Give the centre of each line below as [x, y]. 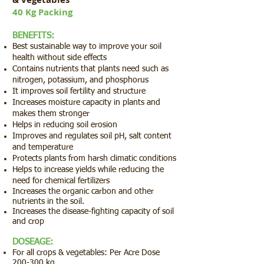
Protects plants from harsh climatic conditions [94, 159]
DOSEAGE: [33, 242]
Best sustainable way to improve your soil [87, 47]
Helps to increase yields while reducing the [88, 170]
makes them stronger [51, 114]
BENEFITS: [33, 36]
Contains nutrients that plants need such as [90, 69]
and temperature [43, 148]
